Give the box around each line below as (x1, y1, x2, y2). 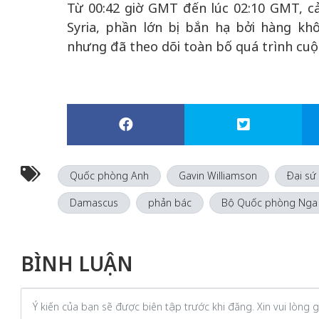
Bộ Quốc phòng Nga (221, 196, 318, 209)
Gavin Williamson (178, 169, 257, 182)
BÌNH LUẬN (20, 250, 133, 277)
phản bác (147, 196, 192, 209)
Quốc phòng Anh (69, 169, 149, 182)
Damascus (69, 196, 118, 209)
